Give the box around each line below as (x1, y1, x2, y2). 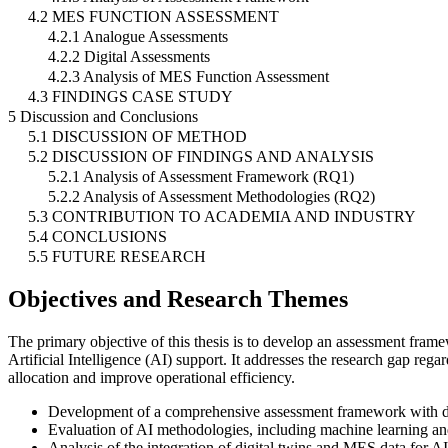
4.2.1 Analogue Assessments (48, 28, 228, 46)
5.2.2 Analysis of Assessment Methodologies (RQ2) (48, 188, 375, 206)
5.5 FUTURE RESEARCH (28, 248, 206, 266)
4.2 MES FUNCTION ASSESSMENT (28, 8, 279, 26)
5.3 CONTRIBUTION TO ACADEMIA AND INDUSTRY (28, 208, 416, 226)
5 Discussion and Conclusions (8, 108, 198, 126)
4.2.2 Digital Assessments (48, 48, 210, 66)
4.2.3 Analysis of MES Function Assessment (48, 68, 329, 86)
